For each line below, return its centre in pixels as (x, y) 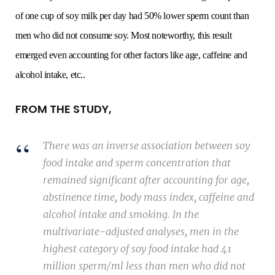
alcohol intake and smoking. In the (121, 215)
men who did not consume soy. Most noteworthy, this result (124, 36)
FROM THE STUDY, (64, 109)
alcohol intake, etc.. (50, 75)
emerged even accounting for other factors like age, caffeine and (131, 55)
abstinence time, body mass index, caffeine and (149, 197)
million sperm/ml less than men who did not (144, 266)
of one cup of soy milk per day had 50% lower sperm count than (132, 16)
